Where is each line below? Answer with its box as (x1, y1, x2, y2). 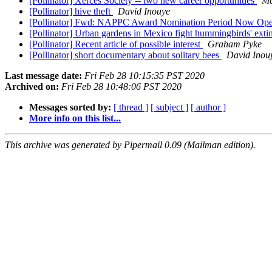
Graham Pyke (208, 39, 262, 50)
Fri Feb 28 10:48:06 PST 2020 (61, 81, 182, 92)
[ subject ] (151, 102, 188, 113)
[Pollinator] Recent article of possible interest (29, 39, 203, 50)
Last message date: (5, 70, 82, 81)
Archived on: (5, 81, 59, 92)
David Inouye (118, 6, 170, 17)
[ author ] (191, 102, 226, 113)
